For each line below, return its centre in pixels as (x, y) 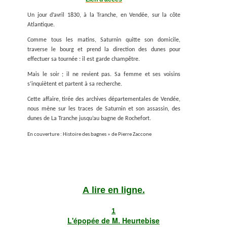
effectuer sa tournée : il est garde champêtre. (84, 60)
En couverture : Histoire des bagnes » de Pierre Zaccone (89, 135)
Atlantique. (41, 25)
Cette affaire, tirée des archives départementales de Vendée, (104, 100)
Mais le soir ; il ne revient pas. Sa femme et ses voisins (104, 75)
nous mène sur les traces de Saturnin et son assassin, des (104, 109)
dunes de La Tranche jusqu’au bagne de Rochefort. (89, 119)
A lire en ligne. (113, 190)
